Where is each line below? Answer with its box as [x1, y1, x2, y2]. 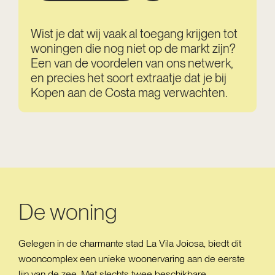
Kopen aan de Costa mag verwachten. [31, 85, 228, 100]
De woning [18, 199, 117, 225]
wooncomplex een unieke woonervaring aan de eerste [18, 253, 245, 265]
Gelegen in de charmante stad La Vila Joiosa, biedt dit [18, 238, 241, 249]
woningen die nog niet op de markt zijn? [31, 41, 236, 56]
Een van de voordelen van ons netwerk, [31, 56, 233, 71]
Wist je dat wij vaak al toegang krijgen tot [31, 26, 238, 41]
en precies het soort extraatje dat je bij [31, 71, 227, 85]
